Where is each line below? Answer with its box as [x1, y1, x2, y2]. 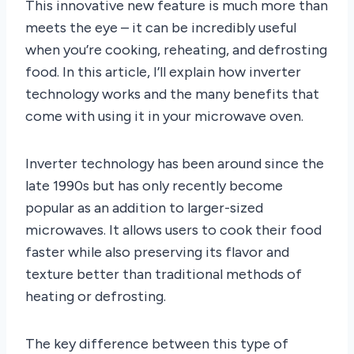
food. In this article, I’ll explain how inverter [25, 62, 301, 81]
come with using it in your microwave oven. [25, 107, 303, 125]
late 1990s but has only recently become [25, 176, 283, 194]
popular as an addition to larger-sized [25, 198, 263, 217]
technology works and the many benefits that [25, 85, 319, 103]
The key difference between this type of [25, 334, 288, 352]
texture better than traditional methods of [25, 265, 302, 283]
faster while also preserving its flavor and [25, 243, 289, 261]
